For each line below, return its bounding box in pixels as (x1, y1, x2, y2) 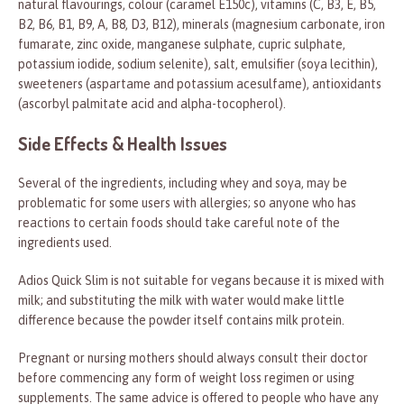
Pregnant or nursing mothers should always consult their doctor (18, 351, 368, 366)
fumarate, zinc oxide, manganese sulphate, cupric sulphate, (18, 37, 345, 52)
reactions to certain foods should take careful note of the (18, 216, 340, 231)
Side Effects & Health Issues (18, 132, 227, 156)
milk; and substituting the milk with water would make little (18, 293, 344, 308)
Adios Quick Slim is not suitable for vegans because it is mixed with (18, 273, 384, 289)
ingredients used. (18, 235, 112, 251)
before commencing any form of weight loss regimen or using (18, 371, 354, 386)
